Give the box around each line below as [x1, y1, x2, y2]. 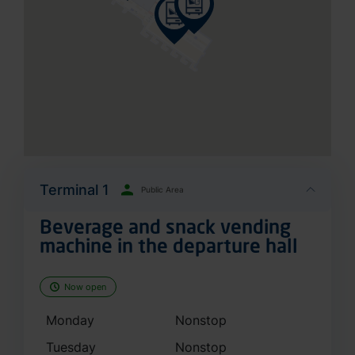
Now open [64, 261, 106, 273]
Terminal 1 [40, 162, 109, 178]
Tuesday [45, 319, 96, 335]
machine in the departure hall [40, 219, 298, 238]
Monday [45, 292, 94, 308]
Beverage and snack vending [40, 200, 291, 219]
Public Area [141, 165, 184, 174]
